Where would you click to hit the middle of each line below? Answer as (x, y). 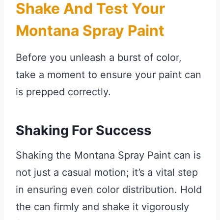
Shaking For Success (83, 130)
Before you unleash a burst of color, (99, 58)
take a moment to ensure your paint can (109, 75)
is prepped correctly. (63, 92)
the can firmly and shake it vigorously (102, 207)
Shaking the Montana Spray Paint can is (108, 155)
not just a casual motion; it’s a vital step (107, 173)
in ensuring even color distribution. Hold (109, 190)
